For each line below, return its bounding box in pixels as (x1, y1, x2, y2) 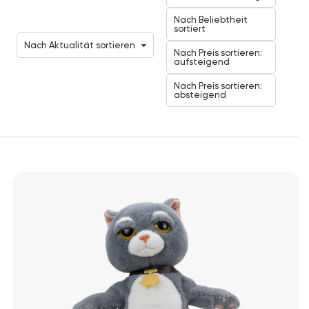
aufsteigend (174, 57, 230, 67)
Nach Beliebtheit (174, 14, 248, 25)
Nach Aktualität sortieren (24, 40, 135, 50)
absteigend (174, 90, 226, 100)
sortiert (174, 23, 206, 34)
